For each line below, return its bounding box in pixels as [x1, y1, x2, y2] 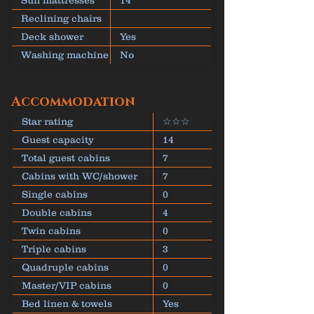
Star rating [22, 116, 73, 127]
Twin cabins [22, 225, 81, 236]
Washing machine [21, 49, 109, 60]
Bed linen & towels [22, 298, 112, 309]
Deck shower [21, 31, 83, 42]
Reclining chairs [21, 13, 102, 24]
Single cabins [22, 189, 88, 200]
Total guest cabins [22, 152, 110, 163]
